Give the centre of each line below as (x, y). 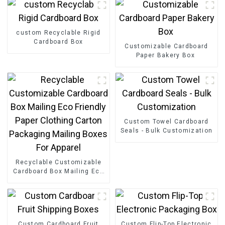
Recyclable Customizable (59, 162)
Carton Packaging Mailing (59, 189)
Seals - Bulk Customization (166, 130)
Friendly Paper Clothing (59, 180)
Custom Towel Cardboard (166, 121)
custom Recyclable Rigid (59, 32)
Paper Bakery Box (166, 55)
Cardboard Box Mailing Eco (58, 171)
